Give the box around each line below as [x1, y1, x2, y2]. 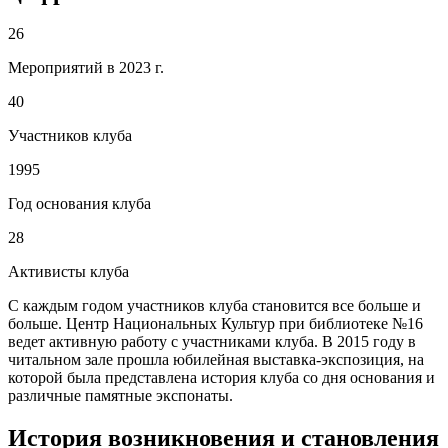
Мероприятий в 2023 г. [8, 59, 164, 77]
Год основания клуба [8, 195, 151, 213]
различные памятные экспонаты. [8, 387, 233, 405]
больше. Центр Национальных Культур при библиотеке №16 [8, 315, 423, 333]
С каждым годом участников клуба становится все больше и [8, 297, 421, 315]
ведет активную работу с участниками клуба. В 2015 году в [8, 333, 416, 351]
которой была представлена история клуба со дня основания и [8, 369, 435, 387]
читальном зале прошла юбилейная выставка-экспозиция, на [8, 351, 424, 369]
